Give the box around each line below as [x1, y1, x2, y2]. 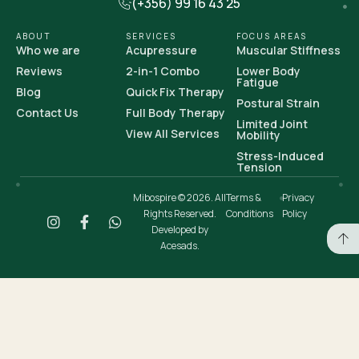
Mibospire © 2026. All [133, 191, 226, 204]
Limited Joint [236, 116, 308, 131]
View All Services [126, 126, 220, 141]
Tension [236, 159, 282, 175]
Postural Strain [236, 95, 320, 111]
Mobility [236, 127, 280, 143]
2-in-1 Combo [126, 63, 200, 79]
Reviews [16, 63, 63, 79]
